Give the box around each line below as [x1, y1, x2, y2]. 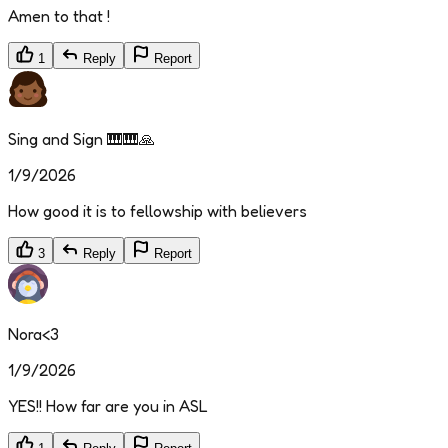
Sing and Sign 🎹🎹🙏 [8, 129, 155, 150]
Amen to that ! [8, 6, 110, 27]
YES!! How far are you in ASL [8, 396, 208, 417]
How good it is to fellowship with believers [8, 201, 307, 222]
